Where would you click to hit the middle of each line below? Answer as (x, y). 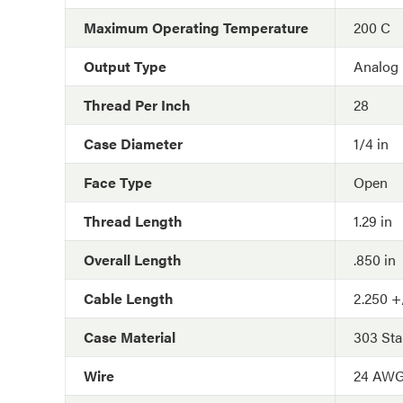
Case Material (130, 337)
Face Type (118, 182)
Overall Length (133, 260)
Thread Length (133, 221)
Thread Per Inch (137, 105)
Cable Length (129, 298)
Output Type (125, 66)
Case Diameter (133, 143)
